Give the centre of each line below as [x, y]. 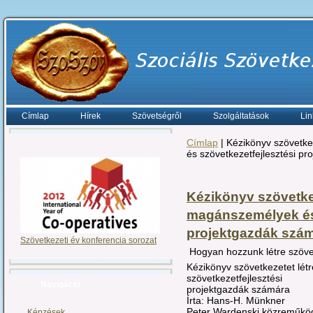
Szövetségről [157, 116]
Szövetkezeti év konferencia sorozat [88, 241]
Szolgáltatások [241, 116]
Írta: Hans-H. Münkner [237, 300]
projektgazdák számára [240, 289]
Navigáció [60, 285]
